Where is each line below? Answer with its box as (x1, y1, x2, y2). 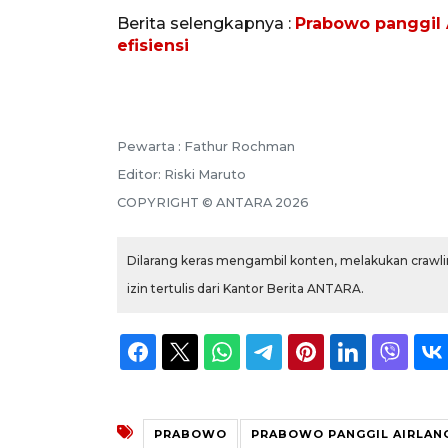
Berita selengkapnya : (117, 13, 295, 33)
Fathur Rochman (184, 138, 295, 154)
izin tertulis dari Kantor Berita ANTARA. (127, 280, 364, 296)
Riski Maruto (164, 166, 246, 182)
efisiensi (117, 35, 189, 55)
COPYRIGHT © (117, 194, 216, 210)
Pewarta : (117, 138, 184, 154)
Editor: (117, 166, 164, 182)
